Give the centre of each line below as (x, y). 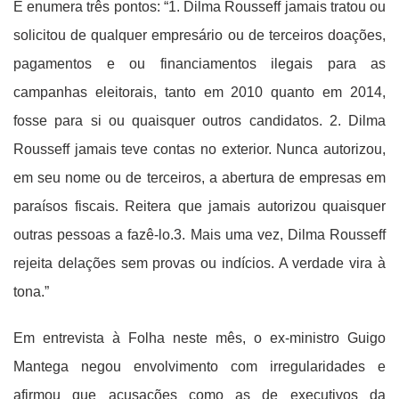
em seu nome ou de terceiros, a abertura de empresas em (199, 178)
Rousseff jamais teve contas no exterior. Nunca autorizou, (199, 150)
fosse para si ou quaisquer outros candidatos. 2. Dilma (199, 121)
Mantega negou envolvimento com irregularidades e (199, 367)
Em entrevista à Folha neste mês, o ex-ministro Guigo (199, 338)
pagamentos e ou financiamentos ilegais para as (199, 64)
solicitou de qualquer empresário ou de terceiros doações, (199, 36)
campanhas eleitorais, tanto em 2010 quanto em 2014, (199, 93)
